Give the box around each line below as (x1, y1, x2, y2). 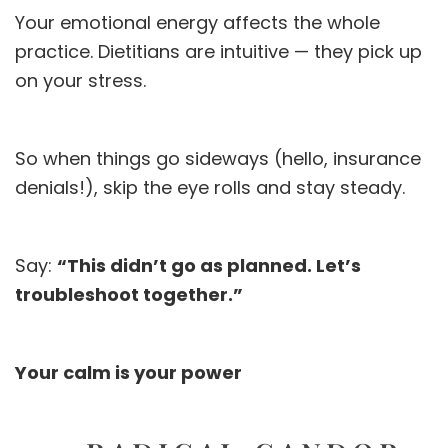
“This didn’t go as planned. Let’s (57, 253, 361, 279)
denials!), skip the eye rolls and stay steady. (15, 175, 405, 201)
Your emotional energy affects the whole (15, 10, 380, 36)
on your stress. (15, 68, 146, 94)
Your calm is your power (15, 360, 242, 386)
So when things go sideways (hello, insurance (15, 146, 421, 172)
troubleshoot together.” (15, 282, 243, 308)
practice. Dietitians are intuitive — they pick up (15, 39, 422, 65)
